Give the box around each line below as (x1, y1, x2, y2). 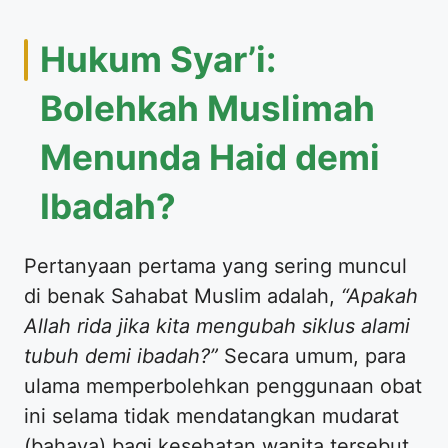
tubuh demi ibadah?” (24, 343, 218, 368)
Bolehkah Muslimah (40, 86, 375, 129)
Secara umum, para (218, 343, 406, 368)
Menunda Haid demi (40, 135, 380, 178)
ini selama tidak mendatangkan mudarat (24, 403, 399, 428)
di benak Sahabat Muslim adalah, (24, 283, 341, 308)
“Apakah (341, 283, 418, 308)
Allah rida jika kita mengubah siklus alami (24, 313, 410, 338)
